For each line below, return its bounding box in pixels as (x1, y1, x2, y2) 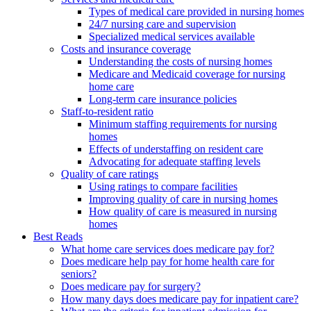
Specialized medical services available (89, 31, 255, 43)
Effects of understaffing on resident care (89, 143, 263, 155)
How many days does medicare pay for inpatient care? (61, 293, 299, 305)
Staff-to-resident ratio (61, 106, 153, 118)
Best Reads (33, 230, 83, 243)
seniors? (61, 268, 96, 280)
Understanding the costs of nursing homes (89, 56, 272, 68)
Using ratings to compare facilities (89, 180, 237, 193)
